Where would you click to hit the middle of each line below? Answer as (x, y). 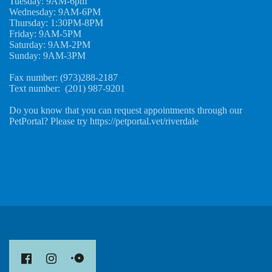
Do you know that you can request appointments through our (126, 110)
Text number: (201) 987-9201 (70, 88)
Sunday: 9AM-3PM (47, 56)
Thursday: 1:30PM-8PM (56, 23)
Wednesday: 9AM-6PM (55, 12)
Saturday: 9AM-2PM (52, 45)
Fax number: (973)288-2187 (63, 77)
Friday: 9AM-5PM (45, 34)
